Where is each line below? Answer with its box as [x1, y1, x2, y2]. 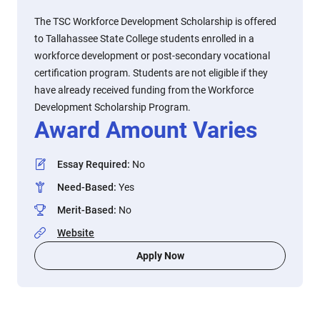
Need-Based [57, 181, 114, 193]
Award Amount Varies [34, 116, 257, 144]
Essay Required [57, 159, 127, 170]
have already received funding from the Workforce [34, 84, 254, 96]
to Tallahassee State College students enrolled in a [34, 33, 254, 44]
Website [57, 227, 94, 239]
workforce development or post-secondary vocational [34, 50, 270, 61]
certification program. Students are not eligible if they [34, 67, 268, 79]
